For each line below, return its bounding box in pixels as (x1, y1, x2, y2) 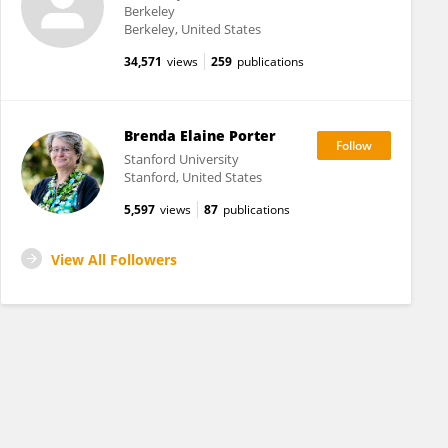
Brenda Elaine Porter (123, 126, 276, 145)
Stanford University (123, 150, 239, 168)
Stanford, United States (123, 168, 262, 186)
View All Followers (51, 250, 177, 269)
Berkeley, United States (123, 20, 261, 38)
